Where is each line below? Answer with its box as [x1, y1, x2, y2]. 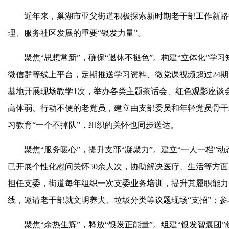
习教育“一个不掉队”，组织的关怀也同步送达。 [8, 121, 178, 129]
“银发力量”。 [98, 29, 146, 37]
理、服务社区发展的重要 [8, 29, 98, 37]
